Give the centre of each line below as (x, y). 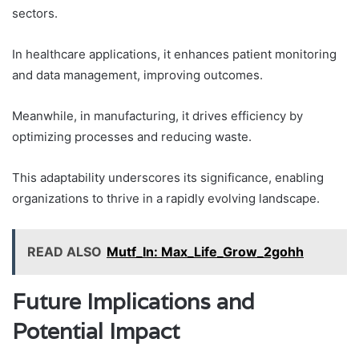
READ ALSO (65, 252)
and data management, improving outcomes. (137, 75)
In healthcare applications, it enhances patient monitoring (174, 54)
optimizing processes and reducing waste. (132, 137)
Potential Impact (96, 332)
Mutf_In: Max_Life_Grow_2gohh (205, 252)
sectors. (35, 14)
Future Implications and (133, 302)
